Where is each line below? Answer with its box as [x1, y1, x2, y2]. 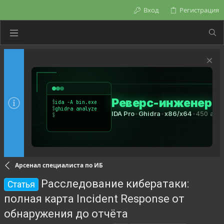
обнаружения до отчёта [4, 207, 128, 220]
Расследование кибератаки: [41, 177, 189, 190]
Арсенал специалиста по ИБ [14, 161, 103, 169]
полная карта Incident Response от [4, 192, 184, 205]
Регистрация [179, 5, 219, 14]
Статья [7, 179, 35, 189]
